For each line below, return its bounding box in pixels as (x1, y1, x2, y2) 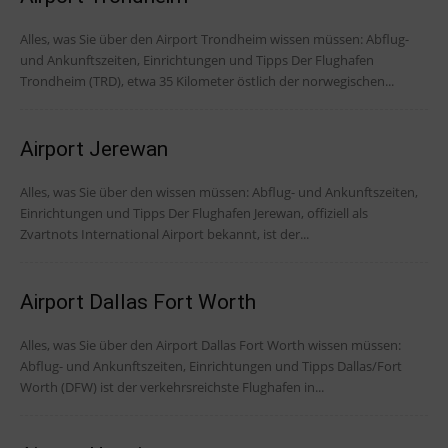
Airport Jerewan (20, 137, 168, 162)
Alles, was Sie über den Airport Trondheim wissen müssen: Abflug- (20, 30, 409, 49)
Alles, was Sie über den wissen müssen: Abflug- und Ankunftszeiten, (20, 183, 156, 202)
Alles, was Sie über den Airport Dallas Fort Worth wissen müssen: (20, 336, 401, 355)
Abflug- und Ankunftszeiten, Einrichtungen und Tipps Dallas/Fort (20, 357, 337, 376)
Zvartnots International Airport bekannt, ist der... (20, 225, 309, 244)
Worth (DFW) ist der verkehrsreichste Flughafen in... (20, 378, 324, 397)
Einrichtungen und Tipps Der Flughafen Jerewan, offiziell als (20, 204, 168, 223)
